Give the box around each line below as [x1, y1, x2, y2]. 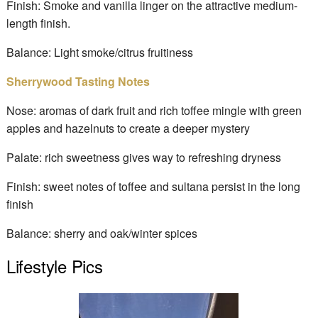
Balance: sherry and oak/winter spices [6, 225, 197, 242]
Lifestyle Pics [6, 253, 103, 279]
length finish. [6, 15, 70, 32]
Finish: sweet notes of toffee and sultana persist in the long [6, 178, 300, 195]
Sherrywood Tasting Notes [6, 73, 150, 90]
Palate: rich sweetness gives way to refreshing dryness [6, 149, 281, 166]
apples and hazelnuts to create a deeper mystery [6, 120, 250, 137]
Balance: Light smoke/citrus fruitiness [6, 44, 193, 61]
